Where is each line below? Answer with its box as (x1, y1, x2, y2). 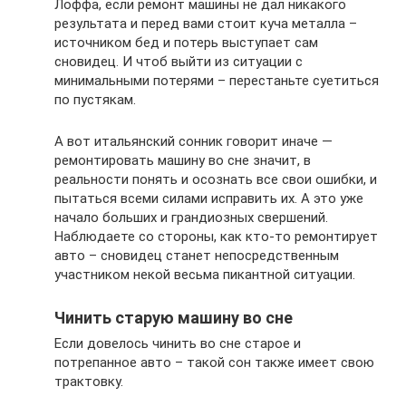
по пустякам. (54, 92, 136, 109)
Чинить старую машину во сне (54, 308, 293, 328)
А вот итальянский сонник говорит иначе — (54, 133, 333, 150)
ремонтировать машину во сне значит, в (54, 152, 311, 169)
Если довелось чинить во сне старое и (54, 335, 301, 353)
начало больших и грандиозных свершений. (54, 209, 328, 227)
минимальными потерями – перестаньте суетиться (54, 72, 379, 90)
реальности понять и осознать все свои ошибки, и (54, 171, 377, 188)
